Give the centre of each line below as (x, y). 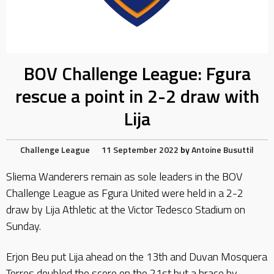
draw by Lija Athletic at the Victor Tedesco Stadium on (126, 210)
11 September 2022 (140, 150)
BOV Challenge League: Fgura (137, 74)
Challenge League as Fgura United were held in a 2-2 (125, 193)
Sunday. (24, 226)
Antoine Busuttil (223, 150)
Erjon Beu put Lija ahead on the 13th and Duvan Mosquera (137, 256)
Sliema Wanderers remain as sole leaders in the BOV (124, 177)
